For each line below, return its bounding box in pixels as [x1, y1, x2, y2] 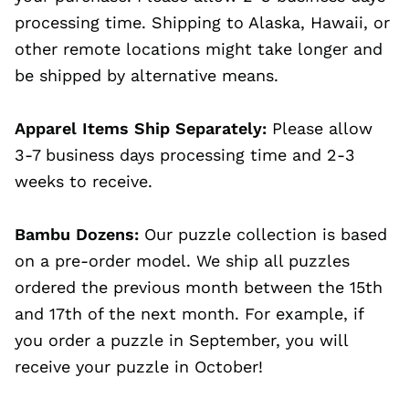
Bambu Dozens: [15, 225, 144, 244]
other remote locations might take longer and [15, 39, 383, 58]
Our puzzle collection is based [144, 225, 387, 244]
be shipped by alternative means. [15, 66, 278, 85]
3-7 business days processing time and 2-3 [15, 145, 355, 164]
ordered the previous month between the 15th [15, 278, 383, 297]
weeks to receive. [15, 172, 152, 191]
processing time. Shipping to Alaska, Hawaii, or [15, 13, 390, 32]
